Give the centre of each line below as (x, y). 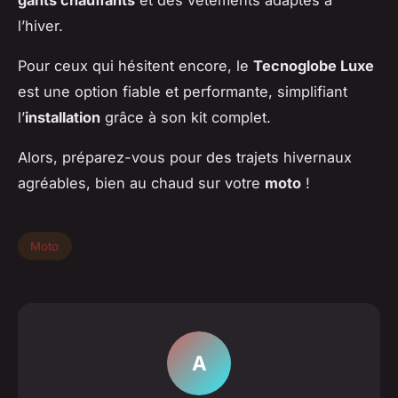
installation (63, 118)
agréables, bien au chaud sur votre (141, 183)
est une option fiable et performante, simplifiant (183, 92)
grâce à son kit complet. (186, 118)
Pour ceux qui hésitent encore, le (135, 66)
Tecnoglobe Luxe (314, 66)
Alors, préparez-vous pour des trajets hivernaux (185, 158)
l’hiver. (40, 26)
